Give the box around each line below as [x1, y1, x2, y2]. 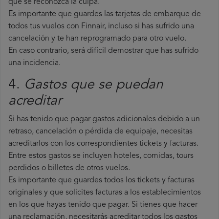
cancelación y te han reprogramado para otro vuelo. [8, 35, 186, 43]
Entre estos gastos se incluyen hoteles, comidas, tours [8, 152, 194, 160]
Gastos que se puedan [24, 78, 163, 92]
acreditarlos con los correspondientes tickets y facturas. [8, 140, 198, 148]
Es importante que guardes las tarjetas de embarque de [8, 10, 201, 19]
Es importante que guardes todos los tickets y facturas [8, 176, 195, 185]
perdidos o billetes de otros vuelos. [8, 164, 130, 173]
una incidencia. [8, 59, 61, 67]
